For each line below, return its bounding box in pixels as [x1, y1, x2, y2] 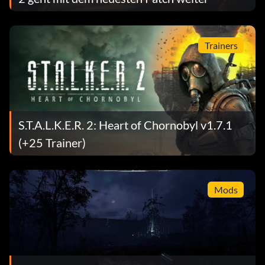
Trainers [204, 39, 238, 51]
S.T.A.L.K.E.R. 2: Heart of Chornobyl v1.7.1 [18, 117, 232, 132]
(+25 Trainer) [18, 135, 86, 150]
